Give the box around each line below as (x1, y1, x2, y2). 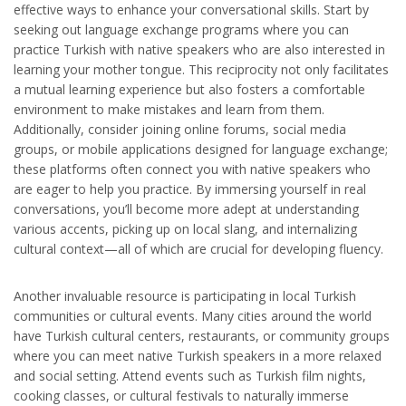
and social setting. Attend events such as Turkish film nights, (14, 367, 366, 385)
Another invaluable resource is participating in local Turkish (14, 287, 356, 305)
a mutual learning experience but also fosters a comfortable (14, 81, 365, 99)
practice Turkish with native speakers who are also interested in (14, 41, 385, 59)
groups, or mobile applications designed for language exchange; (14, 140, 388, 159)
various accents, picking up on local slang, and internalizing (14, 220, 357, 238)
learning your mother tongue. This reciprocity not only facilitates (14, 61, 389, 79)
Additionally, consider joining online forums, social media (14, 121, 346, 139)
